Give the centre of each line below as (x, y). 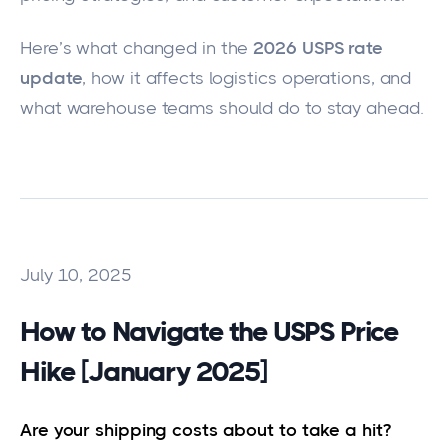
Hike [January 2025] (143, 372)
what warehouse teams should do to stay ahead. (222, 107)
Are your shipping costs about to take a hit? (205, 429)
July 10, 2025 (76, 274)
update (51, 77)
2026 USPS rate (318, 47)
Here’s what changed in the (137, 47)
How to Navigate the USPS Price (209, 332)
